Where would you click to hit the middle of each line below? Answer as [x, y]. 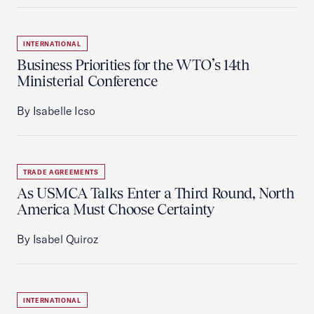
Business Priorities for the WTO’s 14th [133, 65]
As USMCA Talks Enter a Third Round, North [156, 193]
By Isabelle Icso [56, 111]
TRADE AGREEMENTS [61, 172]
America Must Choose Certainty [116, 209]
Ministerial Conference [87, 81]
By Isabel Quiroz [57, 239]
